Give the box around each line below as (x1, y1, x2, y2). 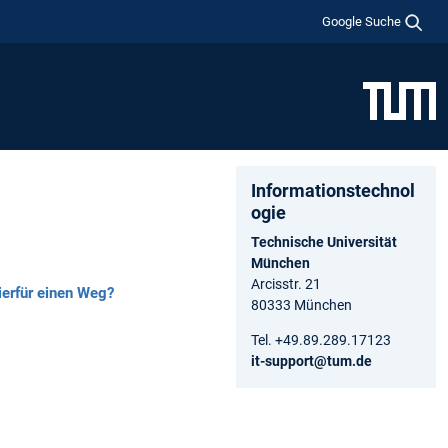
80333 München (251, 296, 352, 313)
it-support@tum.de (251, 352, 372, 369)
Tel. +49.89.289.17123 (251, 331, 391, 348)
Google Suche (322, 13, 402, 29)
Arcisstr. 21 (251, 275, 321, 292)
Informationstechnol (251, 179, 415, 201)
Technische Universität (251, 233, 397, 250)
